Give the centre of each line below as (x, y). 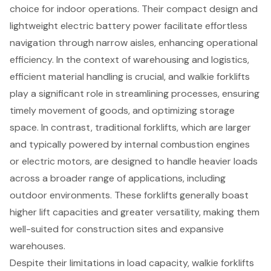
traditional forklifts (136, 128)
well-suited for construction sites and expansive (117, 229)
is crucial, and (155, 77)
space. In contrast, (52, 128)
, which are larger (214, 128)
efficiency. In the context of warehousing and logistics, (129, 60)
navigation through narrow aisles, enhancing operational (134, 43)
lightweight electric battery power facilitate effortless (129, 26)
